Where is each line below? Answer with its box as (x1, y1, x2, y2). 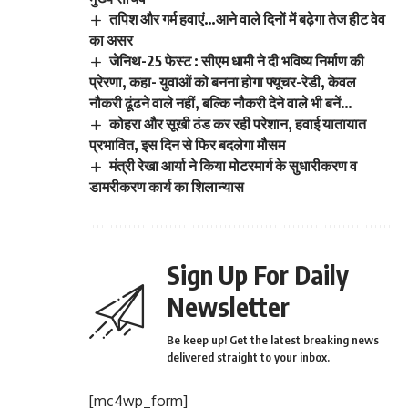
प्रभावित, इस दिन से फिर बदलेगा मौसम (89, 135, 285, 154)
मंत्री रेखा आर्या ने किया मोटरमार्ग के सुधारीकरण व (109, 156, 358, 175)
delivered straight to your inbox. (167, 350, 330, 365)
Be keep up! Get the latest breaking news (167, 332, 379, 348)
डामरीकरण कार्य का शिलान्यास (89, 178, 244, 197)
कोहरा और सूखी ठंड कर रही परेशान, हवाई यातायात (109, 114, 367, 133)
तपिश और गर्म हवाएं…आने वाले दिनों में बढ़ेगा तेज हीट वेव (109, 9, 386, 28)
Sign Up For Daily (167, 259, 349, 291)
